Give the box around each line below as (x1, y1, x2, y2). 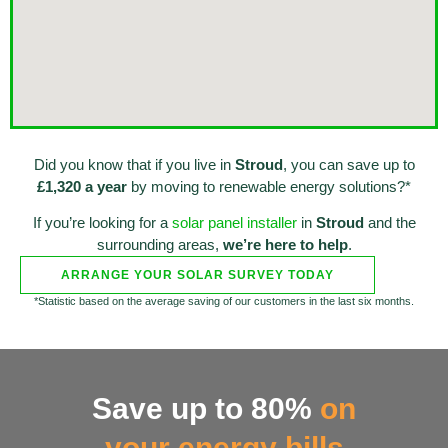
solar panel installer (171, 214, 297, 232)
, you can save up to (282, 155, 415, 173)
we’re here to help (222, 236, 348, 254)
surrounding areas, (96, 236, 223, 254)
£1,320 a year (37, 177, 127, 195)
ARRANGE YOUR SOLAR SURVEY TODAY (61, 268, 334, 283)
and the (367, 214, 416, 232)
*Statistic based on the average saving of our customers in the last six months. (34, 295, 414, 308)
